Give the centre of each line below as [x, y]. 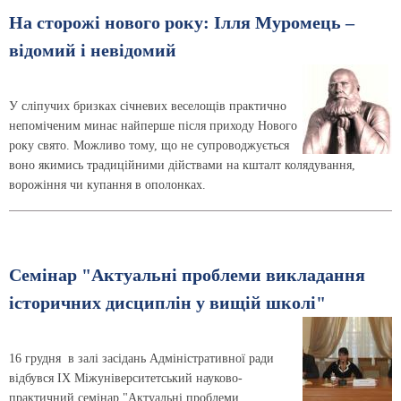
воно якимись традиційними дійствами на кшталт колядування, [182, 165]
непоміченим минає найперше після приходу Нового [153, 125]
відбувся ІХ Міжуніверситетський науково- [126, 378]
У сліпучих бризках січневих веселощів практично [148, 106]
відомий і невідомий [93, 50]
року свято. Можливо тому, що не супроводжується [149, 145]
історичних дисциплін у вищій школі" [167, 303]
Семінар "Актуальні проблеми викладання [187, 275]
